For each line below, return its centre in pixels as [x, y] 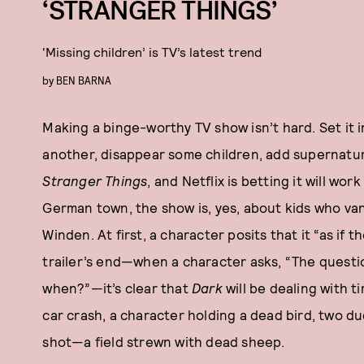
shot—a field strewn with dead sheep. [164, 341]
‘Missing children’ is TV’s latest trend [152, 52]
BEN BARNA [84, 80]
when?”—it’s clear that [117, 288]
